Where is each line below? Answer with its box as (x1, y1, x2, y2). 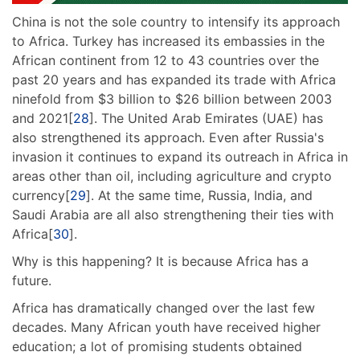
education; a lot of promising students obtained (12, 337, 302, 354)
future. (12, 272, 51, 288)
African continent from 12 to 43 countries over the (12, 51, 319, 68)
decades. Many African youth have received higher (12, 318, 321, 335)
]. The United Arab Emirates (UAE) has (89, 109, 323, 126)
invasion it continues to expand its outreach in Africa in (12, 148, 348, 165)
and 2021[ (12, 109, 73, 126)
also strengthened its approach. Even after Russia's (12, 129, 324, 145)
